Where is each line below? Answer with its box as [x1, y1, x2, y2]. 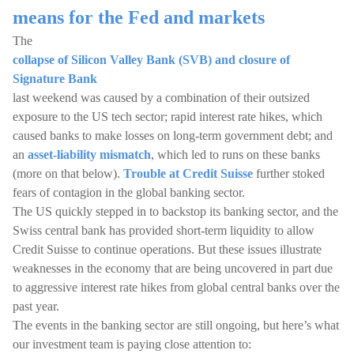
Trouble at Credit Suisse [123, 167, 253, 180]
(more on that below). [13, 167, 123, 180]
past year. [13, 299, 59, 313]
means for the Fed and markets [13, 7, 269, 28]
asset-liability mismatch [28, 148, 151, 161]
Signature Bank [13, 72, 97, 85]
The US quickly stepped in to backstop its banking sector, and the [13, 205, 338, 218]
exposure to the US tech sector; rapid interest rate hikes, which [13, 110, 322, 123]
